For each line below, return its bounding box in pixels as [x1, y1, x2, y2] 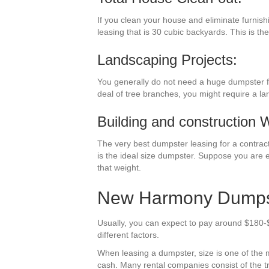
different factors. [97, 229, 159, 240]
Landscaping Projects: [97, 51, 237, 68]
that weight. [97, 162, 141, 172]
